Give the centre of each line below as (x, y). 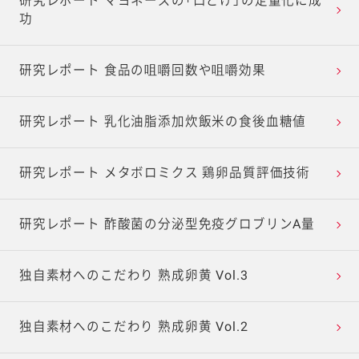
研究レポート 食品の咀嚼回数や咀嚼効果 (142, 71)
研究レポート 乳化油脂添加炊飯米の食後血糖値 (163, 122)
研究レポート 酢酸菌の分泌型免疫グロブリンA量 (167, 225)
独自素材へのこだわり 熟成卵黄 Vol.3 (133, 276)
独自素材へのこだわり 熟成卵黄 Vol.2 (133, 327)
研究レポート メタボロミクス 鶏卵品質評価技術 (165, 173)
